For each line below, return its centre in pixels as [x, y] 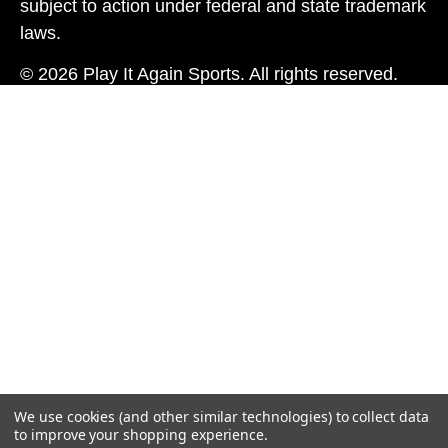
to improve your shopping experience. [141, 434]
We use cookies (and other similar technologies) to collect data [221, 416]
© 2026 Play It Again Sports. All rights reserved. [209, 73]
